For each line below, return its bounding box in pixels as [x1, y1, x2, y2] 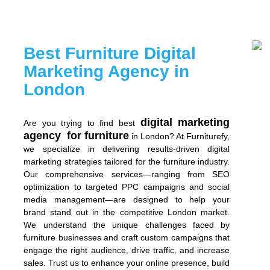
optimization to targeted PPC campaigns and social [24, 182, 230, 192]
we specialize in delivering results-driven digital [24, 144, 230, 154]
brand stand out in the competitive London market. [24, 207, 230, 218]
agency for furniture [24, 130, 130, 142]
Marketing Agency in [24, 62, 190, 81]
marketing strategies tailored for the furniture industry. [24, 157, 230, 167]
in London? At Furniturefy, [129, 131, 230, 142]
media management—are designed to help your [24, 195, 230, 205]
